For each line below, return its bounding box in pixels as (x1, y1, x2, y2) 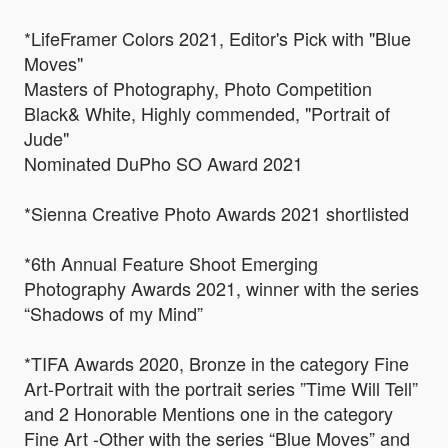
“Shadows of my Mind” (24, 300, 203, 327)
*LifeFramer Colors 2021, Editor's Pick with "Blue (24, 25, 411, 52)
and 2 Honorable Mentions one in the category (24, 400, 393, 427)
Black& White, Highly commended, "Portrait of (24, 100, 390, 127)
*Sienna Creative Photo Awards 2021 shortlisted (24, 200, 409, 227)
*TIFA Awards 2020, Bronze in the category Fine (24, 350, 409, 377)
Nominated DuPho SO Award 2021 (24, 150, 303, 177)
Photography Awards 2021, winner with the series (24, 275, 419, 302)
